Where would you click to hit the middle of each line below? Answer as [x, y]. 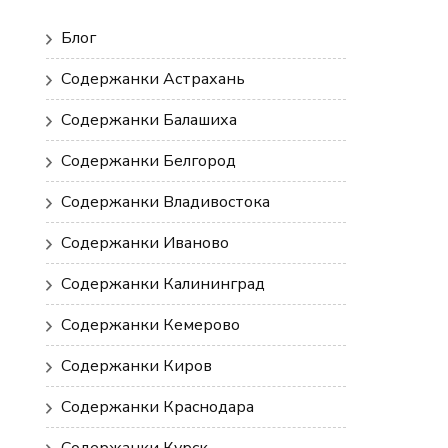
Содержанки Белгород [148, 161]
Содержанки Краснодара [157, 407]
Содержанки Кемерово [150, 325]
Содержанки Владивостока [165, 202]
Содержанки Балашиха [149, 120]
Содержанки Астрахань [153, 79]
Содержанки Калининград [163, 284]
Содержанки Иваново [145, 243]
